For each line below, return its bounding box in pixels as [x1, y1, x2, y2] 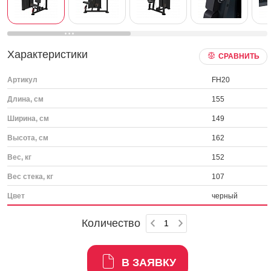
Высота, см [7, 134, 48, 142]
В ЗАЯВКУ [121, 256, 176, 269]
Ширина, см [7, 114, 49, 123]
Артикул [7, 76, 38, 84]
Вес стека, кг [7, 172, 53, 181]
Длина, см [7, 95, 44, 103]
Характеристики [7, 48, 88, 60]
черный [212, 192, 238, 200]
